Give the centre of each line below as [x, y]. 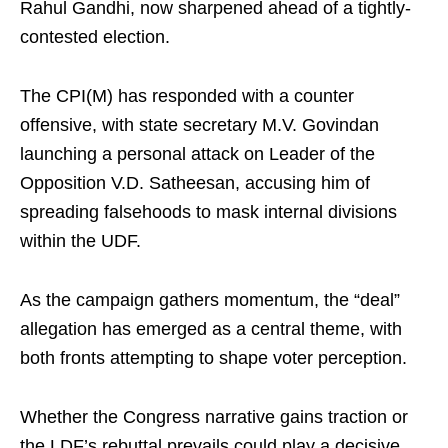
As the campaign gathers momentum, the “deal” [210, 300]
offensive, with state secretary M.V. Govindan [199, 125]
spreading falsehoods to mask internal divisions [208, 212]
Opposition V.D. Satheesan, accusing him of [195, 183]
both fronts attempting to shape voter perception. [213, 358]
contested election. [95, 37]
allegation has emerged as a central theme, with [211, 329]
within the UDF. [80, 241]
